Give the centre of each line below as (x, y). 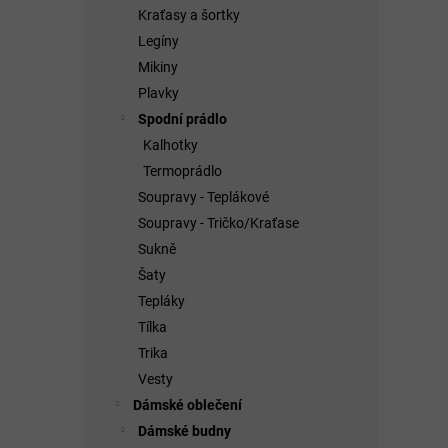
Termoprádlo (182, 171)
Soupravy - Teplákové (203, 197)
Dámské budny (184, 431)
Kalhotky (170, 145)
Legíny (158, 41)
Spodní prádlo (182, 119)
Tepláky (161, 301)
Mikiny (158, 67)
